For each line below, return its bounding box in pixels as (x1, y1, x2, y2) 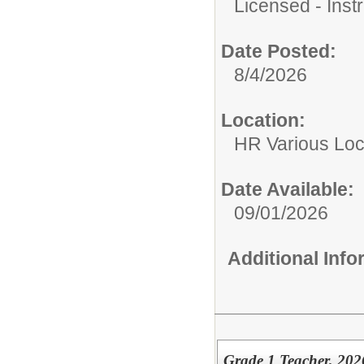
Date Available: (221, 179, 354, 200)
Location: (221, 110, 305, 131)
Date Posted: (221, 41, 336, 62)
